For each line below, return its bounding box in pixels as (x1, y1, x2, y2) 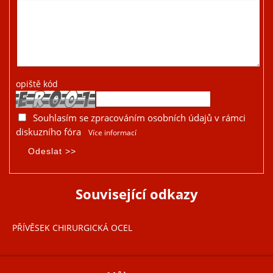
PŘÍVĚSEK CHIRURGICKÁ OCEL (12, 222, 132, 234)
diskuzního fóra (16, 125, 81, 138)
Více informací (88, 127, 136, 138)
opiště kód (16, 78, 58, 90)
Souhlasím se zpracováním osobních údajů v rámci (33, 111, 246, 124)
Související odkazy (75, 185, 198, 204)
